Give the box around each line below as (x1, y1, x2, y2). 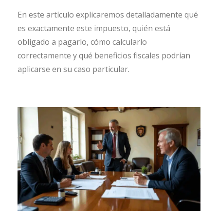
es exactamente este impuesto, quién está (18, 23, 170, 34)
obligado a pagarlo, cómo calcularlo (18, 36, 147, 47)
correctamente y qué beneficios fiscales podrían (18, 50, 190, 61)
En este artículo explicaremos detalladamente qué (18, 9, 198, 20)
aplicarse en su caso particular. (18, 64, 129, 74)
